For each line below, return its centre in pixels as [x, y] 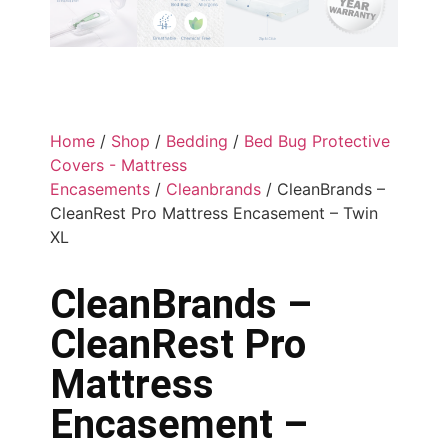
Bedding [197, 140]
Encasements [100, 188]
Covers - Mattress [118, 164]
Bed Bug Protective [317, 140]
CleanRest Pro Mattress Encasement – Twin [214, 212]
